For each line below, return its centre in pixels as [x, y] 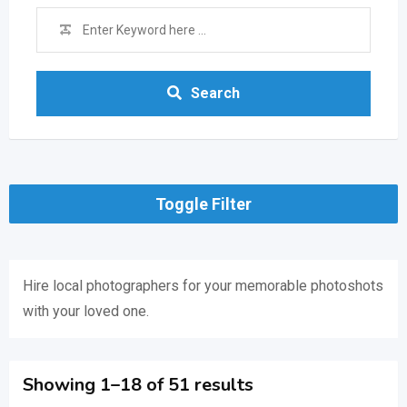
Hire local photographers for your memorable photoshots [203, 286]
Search [215, 93]
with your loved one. [86, 311]
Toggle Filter [203, 204]
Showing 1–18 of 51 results [138, 385]
